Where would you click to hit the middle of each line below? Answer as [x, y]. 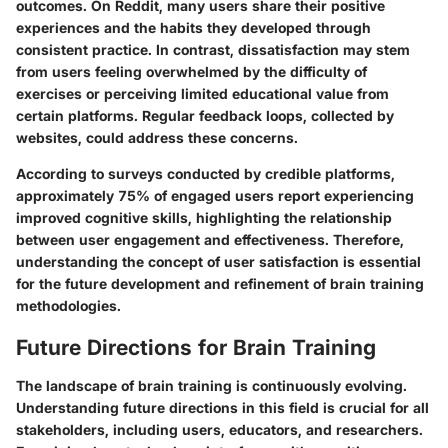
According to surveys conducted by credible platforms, [205, 174]
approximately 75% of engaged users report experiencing [215, 196]
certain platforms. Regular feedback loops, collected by [205, 116]
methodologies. [68, 306]
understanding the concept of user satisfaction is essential [218, 262]
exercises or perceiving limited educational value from [202, 94]
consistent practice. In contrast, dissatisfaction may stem [213, 50]
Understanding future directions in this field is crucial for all [222, 407]
